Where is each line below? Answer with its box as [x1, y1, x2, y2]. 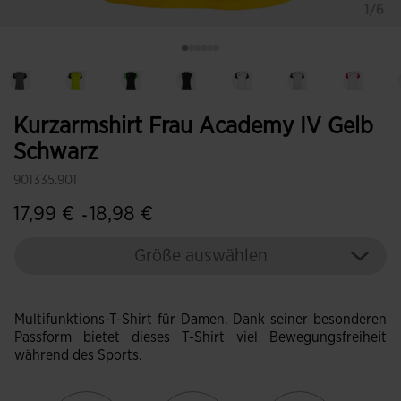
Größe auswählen [133, 247, 268, 265]
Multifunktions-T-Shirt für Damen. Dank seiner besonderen [14, 312, 387, 327]
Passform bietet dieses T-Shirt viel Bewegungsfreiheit [14, 330, 387, 345]
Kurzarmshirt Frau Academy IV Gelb [13, 115, 373, 138]
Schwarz [13, 141, 98, 164]
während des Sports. [14, 348, 142, 363]
